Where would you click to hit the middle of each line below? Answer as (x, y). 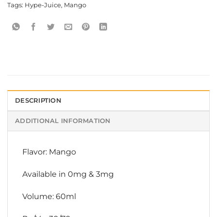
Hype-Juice (43, 5)
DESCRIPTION (38, 101)
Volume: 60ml (49, 196)
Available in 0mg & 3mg (68, 174)
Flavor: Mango (49, 152)
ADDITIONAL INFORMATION (63, 121)
